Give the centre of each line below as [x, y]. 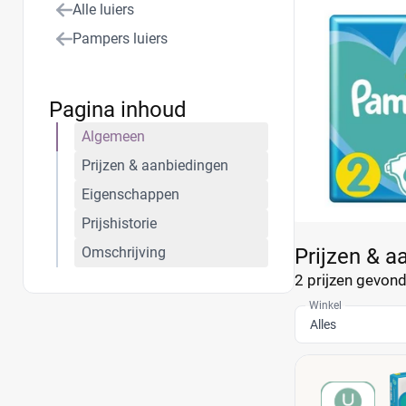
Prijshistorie [119, 223]
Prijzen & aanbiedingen [155, 165]
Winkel [325, 305]
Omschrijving [124, 252]
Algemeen [113, 136]
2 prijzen [324, 280]
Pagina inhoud [118, 110]
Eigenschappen [130, 194]
